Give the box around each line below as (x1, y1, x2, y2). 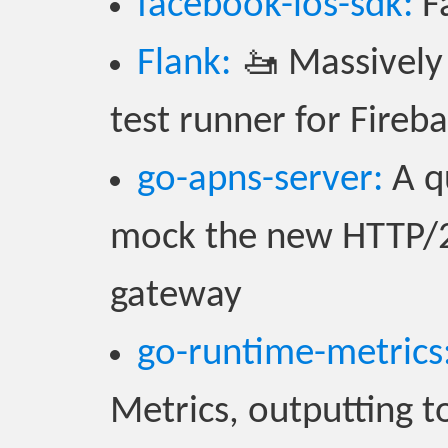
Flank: (137, 45, 231, 84)
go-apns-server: (137, 161, 383, 200)
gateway (110, 277, 242, 316)
